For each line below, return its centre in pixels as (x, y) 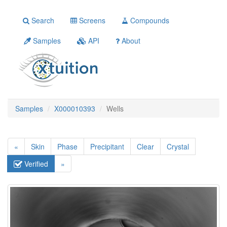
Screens (91, 20)
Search (42, 20)
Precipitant (107, 146)
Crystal (178, 146)
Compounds (149, 20)
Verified (35, 164)
